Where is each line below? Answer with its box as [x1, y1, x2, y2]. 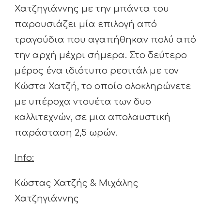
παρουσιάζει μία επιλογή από [15, 19, 157, 29]
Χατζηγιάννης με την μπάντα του [15, 3, 169, 14]
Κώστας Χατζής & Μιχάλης [15, 178, 139, 188]
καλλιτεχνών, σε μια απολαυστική [15, 112, 170, 122]
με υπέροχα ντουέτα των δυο [15, 96, 151, 107]
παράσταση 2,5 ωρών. [15, 127, 118, 138]
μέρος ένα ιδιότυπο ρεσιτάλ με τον [15, 65, 179, 76]
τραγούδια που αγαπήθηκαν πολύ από [15, 34, 196, 45]
